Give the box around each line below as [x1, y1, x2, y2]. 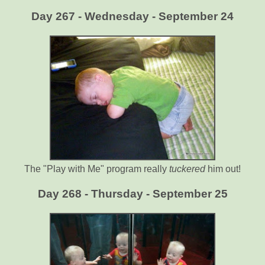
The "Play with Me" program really [24, 164, 169, 174]
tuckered [169, 164, 205, 174]
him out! [205, 164, 241, 174]
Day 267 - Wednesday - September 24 [31, 10, 234, 23]
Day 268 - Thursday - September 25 [37, 188, 228, 201]
